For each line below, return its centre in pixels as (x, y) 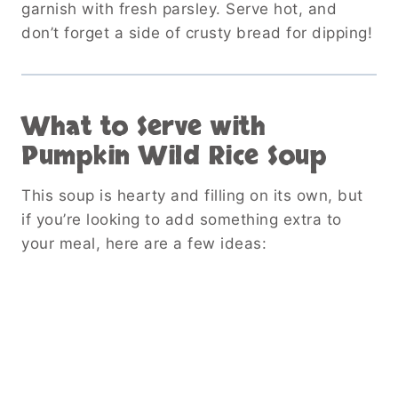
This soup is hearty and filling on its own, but (192, 195)
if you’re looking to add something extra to (182, 219)
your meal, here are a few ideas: (144, 243)
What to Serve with (143, 127)
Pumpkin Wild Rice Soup (174, 156)
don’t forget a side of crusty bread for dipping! (197, 32)
